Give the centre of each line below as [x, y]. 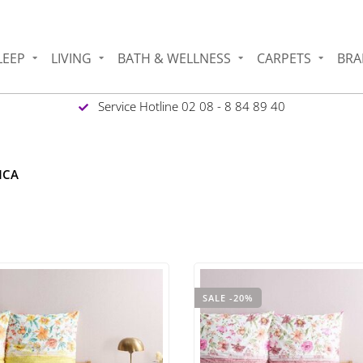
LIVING [72, 58]
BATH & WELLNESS [175, 58]
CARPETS [284, 58]
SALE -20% [228, 297]
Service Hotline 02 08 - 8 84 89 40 [190, 106]
